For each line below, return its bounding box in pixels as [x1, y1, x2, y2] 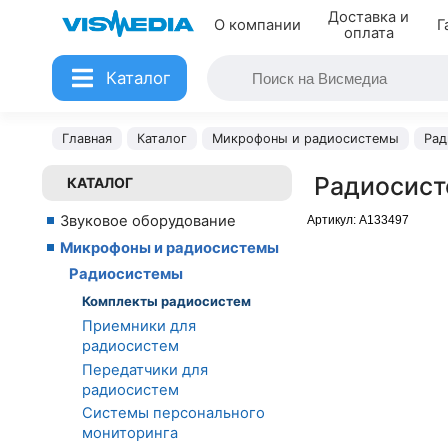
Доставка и [328, 8, 410, 26]
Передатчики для [82, 360, 208, 379]
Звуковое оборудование [60, 212, 236, 230]
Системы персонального [82, 404, 265, 423]
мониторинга [82, 424, 178, 443]
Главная [62, 131, 112, 146]
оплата [343, 24, 394, 42]
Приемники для [82, 317, 196, 336]
